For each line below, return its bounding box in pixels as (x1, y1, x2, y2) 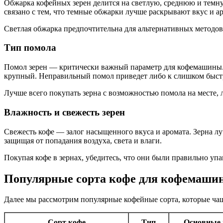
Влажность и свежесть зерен (4, 107, 125, 117)
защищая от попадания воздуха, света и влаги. (4, 136, 162, 145)
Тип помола (4, 42, 56, 53)
